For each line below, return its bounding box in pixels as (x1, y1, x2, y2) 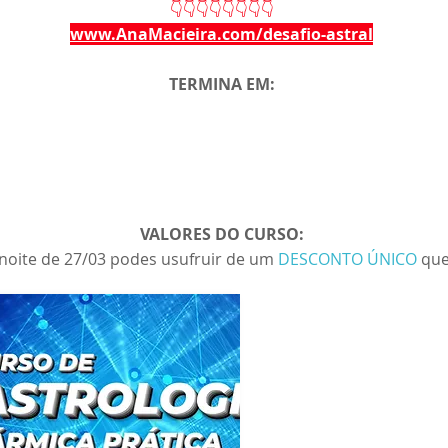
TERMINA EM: (168, 72, 275, 95)
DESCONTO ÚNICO (278, 247, 421, 270)
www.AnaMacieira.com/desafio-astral (70, 22, 373, 45)
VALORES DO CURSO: (139, 222, 304, 245)
